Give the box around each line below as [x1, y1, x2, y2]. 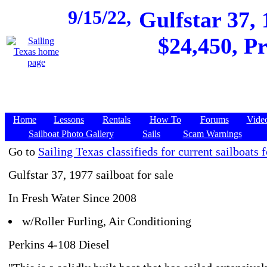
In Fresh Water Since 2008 [8, 191, 136, 204]
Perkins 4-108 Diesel [8, 238, 110, 251]
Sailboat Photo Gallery [28, 129, 114, 139]
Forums [200, 114, 229, 125]
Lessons [54, 114, 84, 125]
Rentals [103, 114, 131, 125]
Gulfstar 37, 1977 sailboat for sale [8, 168, 173, 181]
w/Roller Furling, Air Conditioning [22, 215, 191, 228]
